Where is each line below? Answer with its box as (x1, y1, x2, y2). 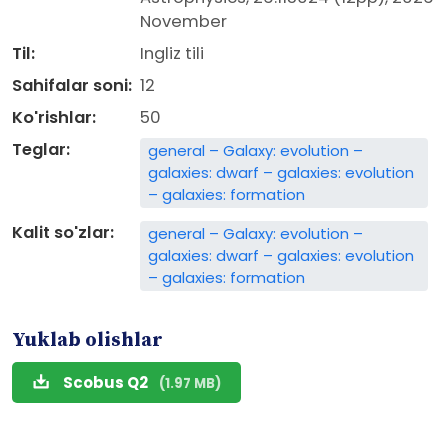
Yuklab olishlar (12, 328, 163, 353)
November (140, 10, 227, 33)
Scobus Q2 (63, 372, 151, 393)
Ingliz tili (140, 42, 204, 65)
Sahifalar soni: (12, 74, 132, 97)
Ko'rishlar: (12, 106, 96, 129)
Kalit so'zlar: (12, 221, 114, 244)
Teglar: (12, 138, 70, 161)
